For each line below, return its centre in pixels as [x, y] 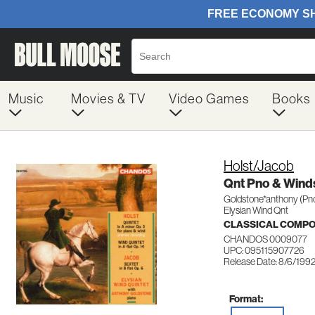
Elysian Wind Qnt [256, 210]
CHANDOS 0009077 [265, 239]
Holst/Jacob [259, 166]
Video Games [209, 99]
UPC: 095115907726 [264, 250]
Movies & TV [108, 99]
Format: [246, 299]
